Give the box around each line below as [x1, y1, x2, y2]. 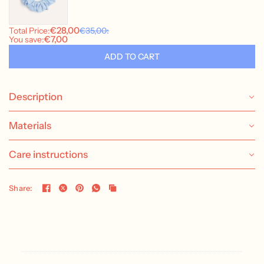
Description [9, 91, 62, 103]
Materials [9, 120, 51, 132]
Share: [9, 183, 32, 193]
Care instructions [9, 148, 88, 161]
